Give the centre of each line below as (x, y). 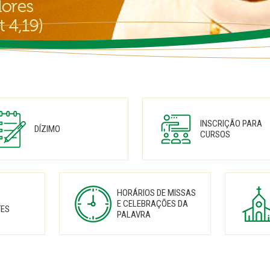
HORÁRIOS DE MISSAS (156, 193)
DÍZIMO (47, 129)
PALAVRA (134, 215)
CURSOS (215, 134)
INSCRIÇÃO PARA (231, 124)
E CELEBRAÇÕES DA (152, 204)
